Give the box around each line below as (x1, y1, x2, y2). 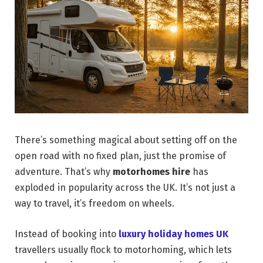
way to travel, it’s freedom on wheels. (15, 197, 174, 209)
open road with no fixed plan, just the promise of (15, 150, 226, 161)
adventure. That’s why (15, 166, 113, 177)
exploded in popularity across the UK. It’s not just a (15, 181, 235, 193)
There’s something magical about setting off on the (15, 134, 237, 146)
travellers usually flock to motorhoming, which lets (15, 244, 232, 255)
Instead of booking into (15, 228, 119, 240)
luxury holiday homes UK (119, 228, 228, 240)
